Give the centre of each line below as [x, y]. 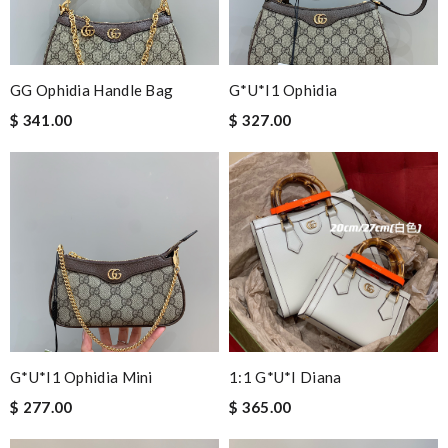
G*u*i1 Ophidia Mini [81, 377]
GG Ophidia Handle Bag [92, 90]
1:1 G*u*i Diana [285, 377]
